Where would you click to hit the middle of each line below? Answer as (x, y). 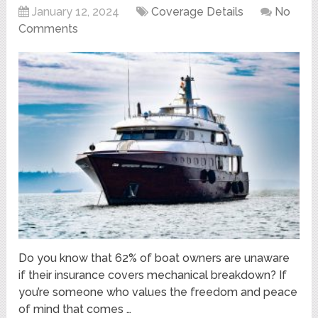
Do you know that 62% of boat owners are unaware (154, 258)
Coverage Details (198, 11)
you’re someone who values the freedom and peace (158, 292)
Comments (49, 28)
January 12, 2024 (76, 11)
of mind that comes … (75, 309)
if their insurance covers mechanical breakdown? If (153, 275)
